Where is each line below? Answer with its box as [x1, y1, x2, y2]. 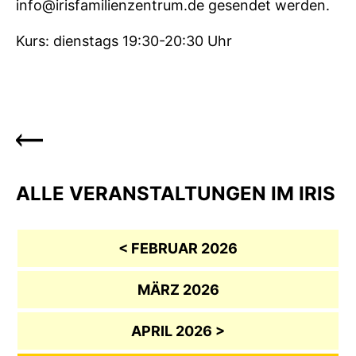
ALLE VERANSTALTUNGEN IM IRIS [16, 181, 335, 205]
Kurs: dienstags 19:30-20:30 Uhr [16, 32, 232, 49]
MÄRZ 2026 [137, 281, 219, 298]
